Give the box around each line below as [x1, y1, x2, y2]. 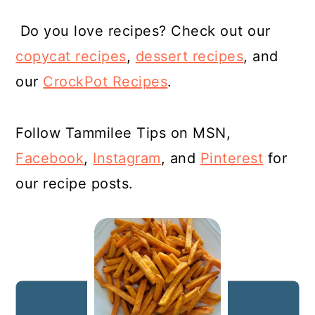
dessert [135, 48, 188, 65]
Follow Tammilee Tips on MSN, [15, 124, 231, 141]
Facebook [15, 150, 84, 167]
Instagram [93, 150, 161, 167]
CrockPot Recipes [43, 73, 168, 90]
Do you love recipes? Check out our [20, 22, 271, 39]
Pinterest [200, 150, 264, 167]
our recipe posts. [15, 175, 134, 192]
